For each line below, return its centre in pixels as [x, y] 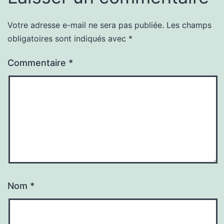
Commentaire [38, 62]
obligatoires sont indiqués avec [68, 38]
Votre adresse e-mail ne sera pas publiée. [86, 25]
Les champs [189, 25]
